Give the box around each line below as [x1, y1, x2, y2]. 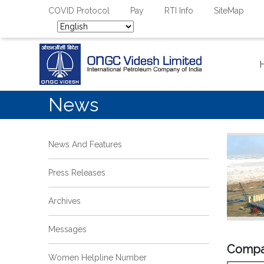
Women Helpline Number [48, 253, 147, 262]
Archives [48, 196, 81, 206]
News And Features [48, 140, 122, 149]
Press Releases [48, 168, 105, 177]
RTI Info [164, 6, 193, 15]
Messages [48, 225, 87, 234]
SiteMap [214, 6, 244, 15]
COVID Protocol [48, 6, 110, 15]
